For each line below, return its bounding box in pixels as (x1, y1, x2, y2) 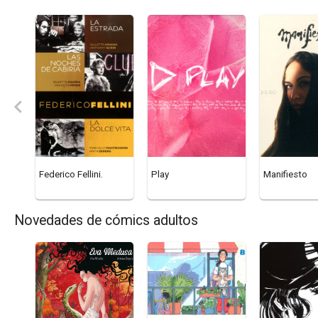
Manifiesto (263, 169, 307, 180)
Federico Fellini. (39, 169, 103, 180)
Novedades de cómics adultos (14, 212, 198, 229)
